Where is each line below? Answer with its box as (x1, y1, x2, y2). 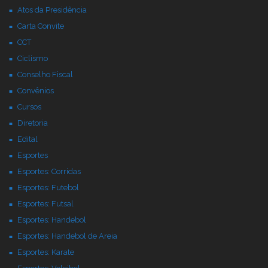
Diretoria (17, 118, 48, 128)
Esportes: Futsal (17, 199, 74, 209)
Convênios (17, 86, 54, 96)
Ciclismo (17, 54, 48, 63)
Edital (17, 135, 38, 144)
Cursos (17, 102, 41, 112)
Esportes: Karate (17, 248, 74, 257)
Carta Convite (17, 22, 64, 31)
